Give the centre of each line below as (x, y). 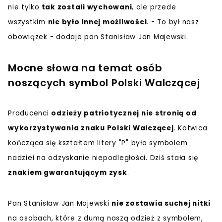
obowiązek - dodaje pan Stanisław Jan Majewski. (98, 37)
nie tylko (24, 7)
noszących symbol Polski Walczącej (104, 83)
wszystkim (28, 22)
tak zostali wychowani (86, 7)
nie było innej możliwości (97, 22)
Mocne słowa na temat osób (85, 68)
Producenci (30, 113)
